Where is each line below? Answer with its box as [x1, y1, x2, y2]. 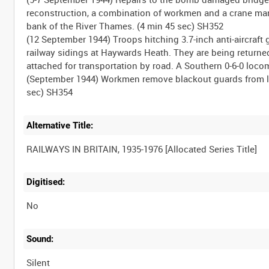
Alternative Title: [26, 119, 94, 131]
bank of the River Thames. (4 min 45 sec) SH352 [26, 19, 224, 32]
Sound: [26, 233, 54, 244]
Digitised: [26, 177, 65, 188]
